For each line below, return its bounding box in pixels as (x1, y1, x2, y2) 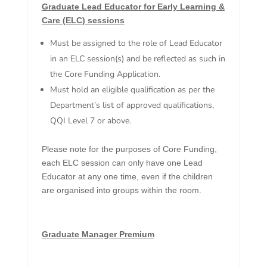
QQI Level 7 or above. (49, 115, 131, 127)
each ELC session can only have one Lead (41, 158, 203, 168)
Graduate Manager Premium (41, 229, 154, 240)
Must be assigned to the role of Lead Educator (49, 38, 222, 49)
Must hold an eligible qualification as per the (49, 84, 215, 96)
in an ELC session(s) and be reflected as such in (49, 53, 225, 65)
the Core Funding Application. (49, 69, 160, 80)
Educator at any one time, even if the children (41, 172, 213, 182)
